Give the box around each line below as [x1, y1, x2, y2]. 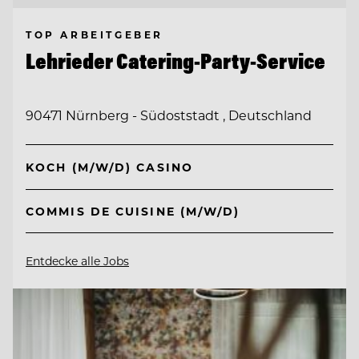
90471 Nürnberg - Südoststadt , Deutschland [26, 107, 312, 124]
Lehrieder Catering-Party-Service [26, 46, 325, 75]
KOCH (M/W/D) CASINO [26, 159, 193, 175]
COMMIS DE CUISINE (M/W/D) [26, 203, 240, 219]
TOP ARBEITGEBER [26, 27, 163, 41]
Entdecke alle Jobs [26, 252, 129, 268]
